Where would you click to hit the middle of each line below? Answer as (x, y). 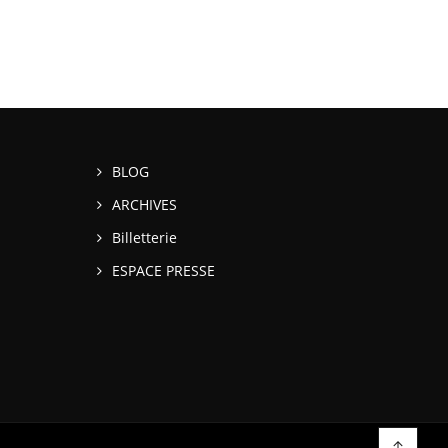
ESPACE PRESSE (163, 271)
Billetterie (144, 238)
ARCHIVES (144, 205)
